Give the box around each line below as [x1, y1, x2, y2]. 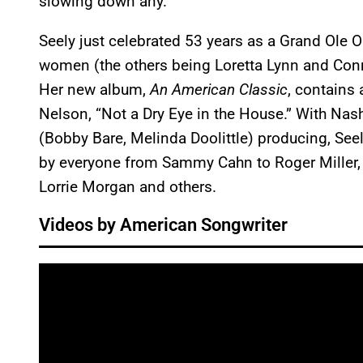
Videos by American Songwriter [39, 215, 288, 236]
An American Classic [150, 80, 288, 100]
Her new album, [39, 80, 150, 100]
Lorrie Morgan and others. [39, 177, 216, 197]
